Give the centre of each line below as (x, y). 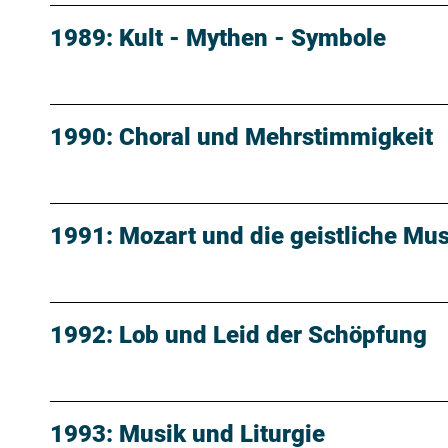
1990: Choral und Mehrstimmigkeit (241, 137)
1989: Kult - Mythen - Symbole (218, 38)
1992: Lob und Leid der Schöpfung (238, 335)
